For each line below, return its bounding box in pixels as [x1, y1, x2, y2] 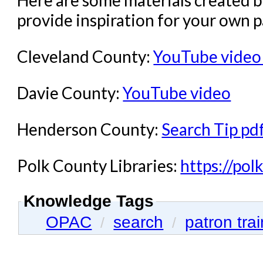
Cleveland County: [17, 46, 154, 67]
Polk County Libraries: [17, 156, 181, 176]
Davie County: [17, 83, 123, 103]
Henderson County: [17, 119, 162, 140]
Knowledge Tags [23, 192, 154, 211]
